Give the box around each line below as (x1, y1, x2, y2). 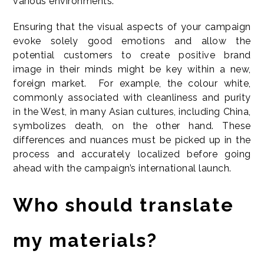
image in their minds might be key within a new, (13, 64, 251, 75)
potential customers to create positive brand (13, 49, 251, 61)
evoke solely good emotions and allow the (13, 35, 251, 47)
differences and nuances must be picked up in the (13, 134, 251, 146)
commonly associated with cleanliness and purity (13, 92, 251, 104)
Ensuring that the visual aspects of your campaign (13, 21, 251, 33)
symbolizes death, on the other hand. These (13, 120, 251, 132)
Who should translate (13, 194, 235, 216)
